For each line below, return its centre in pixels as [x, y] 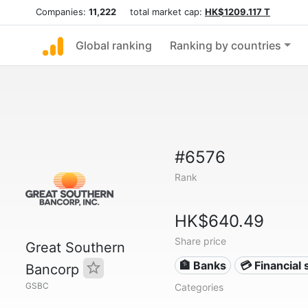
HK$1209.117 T [238, 12]
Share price [200, 241]
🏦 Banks [203, 265]
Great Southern [75, 247]
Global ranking [114, 45]
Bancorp [54, 269]
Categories [199, 287]
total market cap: [161, 12]
